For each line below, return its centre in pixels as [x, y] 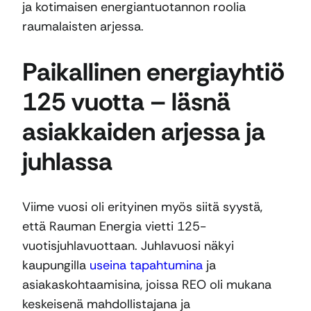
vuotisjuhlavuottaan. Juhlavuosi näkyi [128, 246]
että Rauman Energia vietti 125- [114, 227]
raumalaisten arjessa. [83, 27]
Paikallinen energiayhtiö [153, 72]
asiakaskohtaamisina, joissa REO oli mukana [147, 285]
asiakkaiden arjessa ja [144, 132]
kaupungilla [56, 266]
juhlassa [67, 162]
